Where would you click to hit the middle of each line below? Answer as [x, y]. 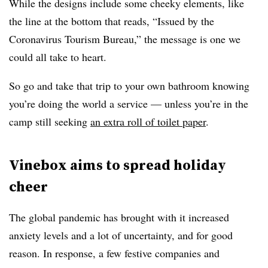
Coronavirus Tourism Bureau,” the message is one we [125, 39]
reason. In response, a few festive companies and [114, 253]
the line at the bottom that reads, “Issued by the [112, 21]
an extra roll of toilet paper [148, 121]
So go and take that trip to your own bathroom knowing [129, 86]
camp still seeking [50, 121]
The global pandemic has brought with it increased [119, 217]
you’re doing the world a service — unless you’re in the [129, 103]
